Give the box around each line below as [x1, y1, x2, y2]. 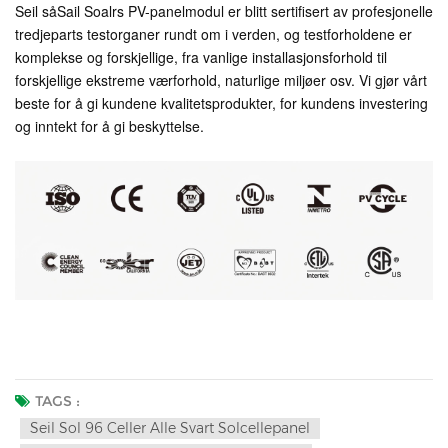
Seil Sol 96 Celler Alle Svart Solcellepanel [30, 419, 310, 438]
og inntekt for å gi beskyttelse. [15, 115, 204, 136]
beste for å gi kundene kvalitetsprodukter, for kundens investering [15, 92, 428, 113]
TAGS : [35, 392, 80, 411]
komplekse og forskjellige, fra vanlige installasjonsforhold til [15, 46, 387, 67]
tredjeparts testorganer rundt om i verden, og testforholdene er [15, 23, 412, 44]
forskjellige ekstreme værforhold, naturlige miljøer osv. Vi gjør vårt [15, 69, 427, 90]
